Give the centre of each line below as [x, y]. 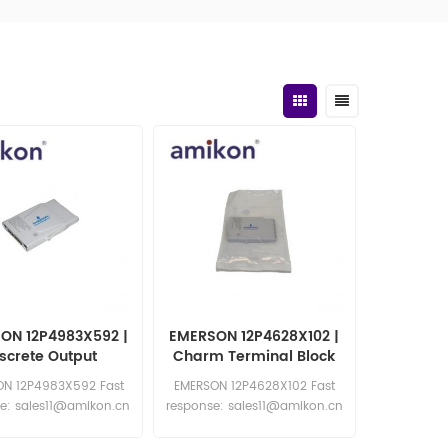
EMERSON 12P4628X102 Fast [254, 387]
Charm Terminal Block [254, 357]
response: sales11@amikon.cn [254, 407]
